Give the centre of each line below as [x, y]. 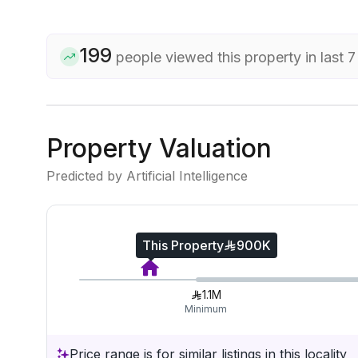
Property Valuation [159, 148]
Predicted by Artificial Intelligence [147, 176]
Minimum [206, 309]
